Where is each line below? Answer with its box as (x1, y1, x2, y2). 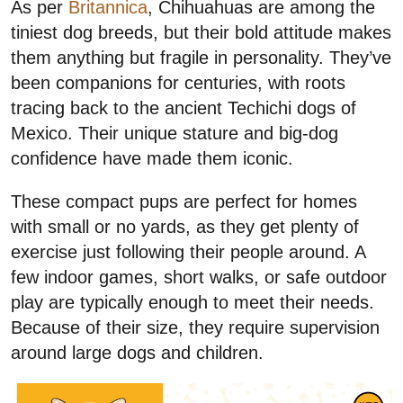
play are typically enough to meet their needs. (11, 292, 374, 313)
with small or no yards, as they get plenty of (11, 217, 359, 237)
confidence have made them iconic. (11, 148, 293, 169)
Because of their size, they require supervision (11, 318, 380, 338)
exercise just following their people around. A (11, 242, 365, 263)
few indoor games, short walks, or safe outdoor (11, 267, 387, 288)
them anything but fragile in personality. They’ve (11, 48, 391, 68)
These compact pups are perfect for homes (11, 192, 357, 212)
